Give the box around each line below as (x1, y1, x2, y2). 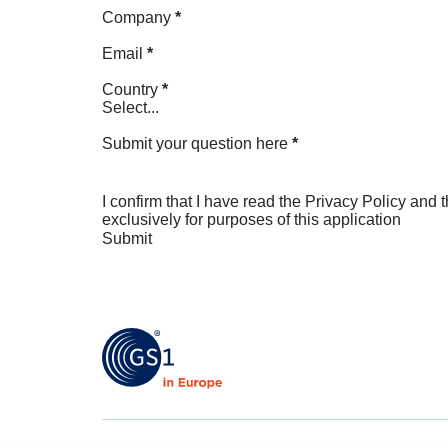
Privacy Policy (305, 193, 406, 210)
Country (102, 81, 158, 98)
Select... (102, 99, 159, 116)
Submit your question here (102, 135, 288, 152)
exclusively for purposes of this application (102, 211, 401, 228)
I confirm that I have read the (102, 193, 305, 210)
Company (102, 9, 171, 26)
